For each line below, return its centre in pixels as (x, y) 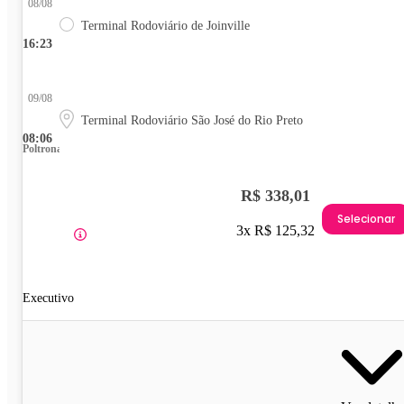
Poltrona (42, 149)
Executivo (48, 298)
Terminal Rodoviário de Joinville (165, 26)
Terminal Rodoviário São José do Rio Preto (192, 121)
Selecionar (366, 218)
